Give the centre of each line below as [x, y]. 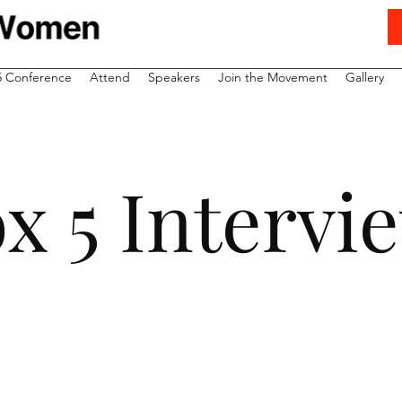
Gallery [365, 77]
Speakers [174, 77]
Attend [110, 77]
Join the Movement [273, 77]
